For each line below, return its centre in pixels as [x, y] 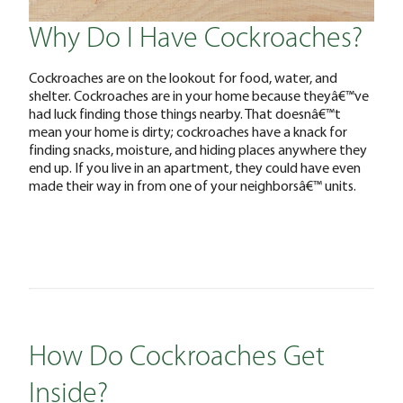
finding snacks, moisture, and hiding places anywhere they [198, 149]
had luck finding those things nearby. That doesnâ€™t [185, 113]
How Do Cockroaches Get [177, 358]
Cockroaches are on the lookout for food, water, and [183, 77]
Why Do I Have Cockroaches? [196, 39]
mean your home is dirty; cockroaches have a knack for [188, 131]
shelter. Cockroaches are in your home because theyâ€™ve [199, 95]
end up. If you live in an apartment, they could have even [195, 167]
